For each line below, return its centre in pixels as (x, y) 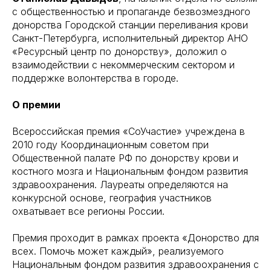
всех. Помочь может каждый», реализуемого (118, 251)
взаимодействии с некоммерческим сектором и (123, 64)
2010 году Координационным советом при (110, 144)
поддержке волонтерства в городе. (95, 78)
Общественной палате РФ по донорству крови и (125, 158)
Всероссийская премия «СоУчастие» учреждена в (129, 131)
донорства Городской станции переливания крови (130, 24)
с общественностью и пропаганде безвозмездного (131, 11)
